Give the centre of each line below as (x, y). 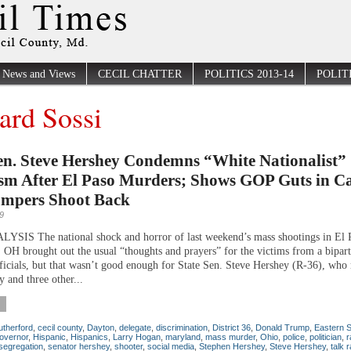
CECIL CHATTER (140, 74)
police (294, 337)
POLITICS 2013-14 (249, 74)
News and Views (39, 74)
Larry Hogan (137, 337)
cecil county (60, 327)
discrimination (182, 327)
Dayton (101, 327)
